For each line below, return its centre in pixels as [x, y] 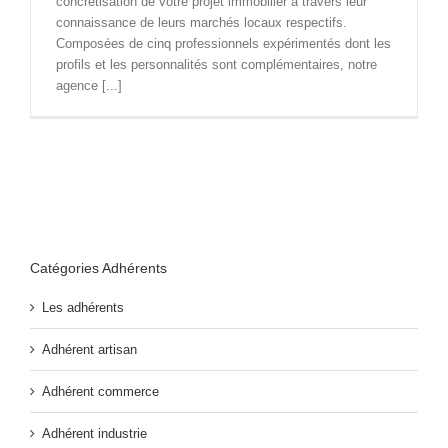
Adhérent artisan [89, 349]
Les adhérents [83, 307]
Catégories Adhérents [98, 268]
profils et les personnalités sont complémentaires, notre [216, 65]
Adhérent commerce [100, 391]
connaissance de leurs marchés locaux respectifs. [201, 23]
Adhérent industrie [94, 433]
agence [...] [89, 86]
